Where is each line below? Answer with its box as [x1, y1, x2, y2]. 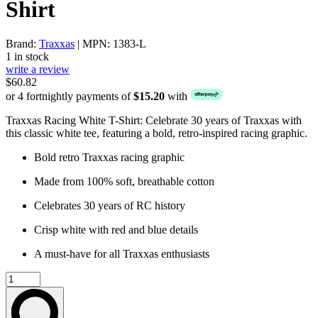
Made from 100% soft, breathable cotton [34, 175, 214, 188]
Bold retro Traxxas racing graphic [34, 151, 185, 164]
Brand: [6, 38, 39, 50]
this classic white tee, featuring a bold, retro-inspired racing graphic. [6, 127, 307, 140]
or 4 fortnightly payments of [6, 90, 133, 103]
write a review [6, 63, 70, 76]
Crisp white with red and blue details [34, 224, 198, 236]
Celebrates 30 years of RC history [34, 199, 185, 212]
